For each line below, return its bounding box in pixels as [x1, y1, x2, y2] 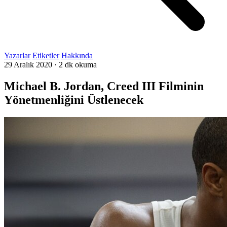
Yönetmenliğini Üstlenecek [4, 93, 143, 106]
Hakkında [61, 51, 93, 60]
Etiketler [32, 51, 59, 60]
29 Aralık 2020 [4, 60, 52, 69]
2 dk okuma [59, 60, 97, 69]
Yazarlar [4, 51, 30, 60]
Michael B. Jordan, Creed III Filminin [4, 79, 204, 93]
